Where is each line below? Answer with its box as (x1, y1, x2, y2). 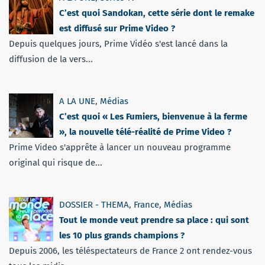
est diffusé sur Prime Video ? (59, 23, 175, 34)
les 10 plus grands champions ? (59, 230, 185, 241)
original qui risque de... (9, 157, 102, 169)
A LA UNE (59, 96, 95, 107)
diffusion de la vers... (9, 54, 93, 65)
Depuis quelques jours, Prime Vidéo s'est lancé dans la (9, 38, 228, 50)
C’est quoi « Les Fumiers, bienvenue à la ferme (59, 111, 247, 122)
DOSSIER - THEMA (59, 199, 129, 211)
